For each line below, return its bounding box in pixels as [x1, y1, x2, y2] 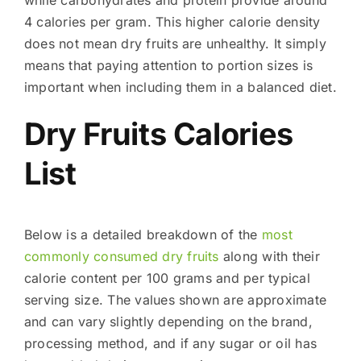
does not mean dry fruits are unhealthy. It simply [23, 35, 326, 52]
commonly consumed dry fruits [23, 247, 219, 264]
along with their [218, 247, 320, 264]
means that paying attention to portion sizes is [23, 56, 313, 73]
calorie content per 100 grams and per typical [23, 269, 310, 286]
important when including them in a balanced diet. [23, 78, 337, 95]
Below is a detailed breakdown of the [23, 226, 262, 243]
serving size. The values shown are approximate [23, 291, 327, 308]
